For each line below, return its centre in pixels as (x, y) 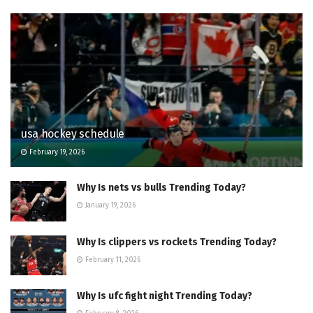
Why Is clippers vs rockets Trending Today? (177, 242)
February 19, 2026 (56, 153)
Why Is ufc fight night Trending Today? (165, 296)
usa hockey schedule (73, 134)
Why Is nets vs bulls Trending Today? (161, 188)
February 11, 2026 (112, 260)
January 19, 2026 (109, 206)
